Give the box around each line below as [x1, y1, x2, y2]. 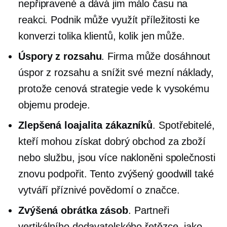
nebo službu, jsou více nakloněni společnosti [18, 152, 215, 163]
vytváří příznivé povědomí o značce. [18, 184, 180, 196]
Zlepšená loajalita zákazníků [18, 120, 153, 131]
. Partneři [128, 205, 169, 216]
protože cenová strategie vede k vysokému [18, 83, 209, 94]
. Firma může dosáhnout [101, 51, 211, 62]
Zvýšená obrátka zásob [18, 205, 128, 216]
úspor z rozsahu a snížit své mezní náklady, [18, 67, 214, 78]
